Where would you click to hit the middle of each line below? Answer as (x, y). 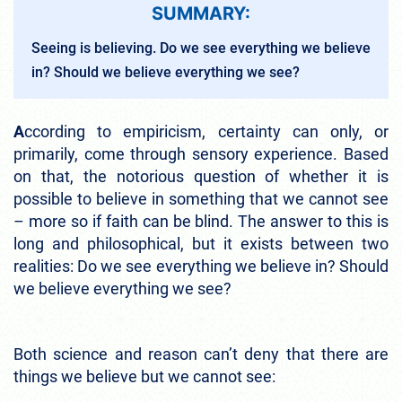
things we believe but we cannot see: (144, 377)
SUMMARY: (201, 14)
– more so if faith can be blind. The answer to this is (201, 222)
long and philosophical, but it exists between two (201, 244)
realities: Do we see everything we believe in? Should (201, 267)
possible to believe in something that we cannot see (201, 199)
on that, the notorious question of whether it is (201, 177)
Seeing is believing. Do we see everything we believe (201, 48)
